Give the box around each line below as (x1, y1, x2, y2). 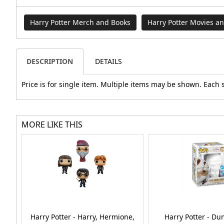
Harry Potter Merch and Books (30, 17, 130, 27)
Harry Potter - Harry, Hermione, (30, 212, 134, 222)
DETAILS (95, 56, 122, 66)
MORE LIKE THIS (21, 119, 82, 130)
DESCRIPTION (26, 56, 73, 66)
